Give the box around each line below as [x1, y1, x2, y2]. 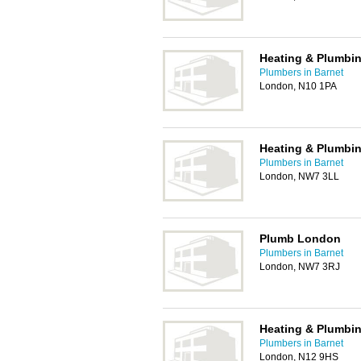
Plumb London [259, 232, 341, 245]
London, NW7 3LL [259, 171, 339, 182]
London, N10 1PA [259, 81, 337, 92]
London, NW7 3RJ [259, 261, 340, 272]
